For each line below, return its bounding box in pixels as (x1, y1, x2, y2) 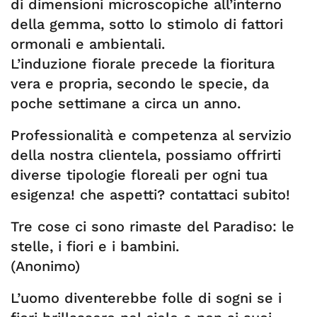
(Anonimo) (11, 258, 80, 275)
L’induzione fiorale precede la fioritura (11, 55, 275, 72)
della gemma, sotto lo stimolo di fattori (11, 16, 283, 33)
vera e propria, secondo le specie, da (11, 75, 269, 92)
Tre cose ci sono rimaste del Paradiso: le (11, 218, 294, 235)
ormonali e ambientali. (11, 35, 165, 52)
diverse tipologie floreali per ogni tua (11, 166, 267, 183)
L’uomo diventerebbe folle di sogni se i (11, 289, 282, 306)
